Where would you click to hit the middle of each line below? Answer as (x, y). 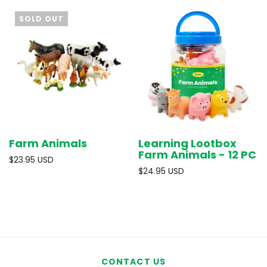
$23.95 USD (31, 160)
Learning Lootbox (187, 143)
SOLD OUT (41, 18)
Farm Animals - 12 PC (197, 155)
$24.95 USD (161, 171)
